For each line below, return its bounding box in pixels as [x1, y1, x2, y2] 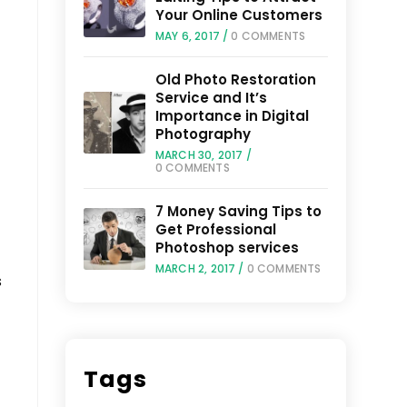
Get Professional [154, 220, 276, 239]
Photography [154, 124, 251, 144]
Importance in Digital [154, 106, 309, 125]
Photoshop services [154, 238, 299, 257]
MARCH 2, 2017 [154, 261, 236, 276]
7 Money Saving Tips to [154, 202, 322, 221]
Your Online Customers [154, 5, 323, 25]
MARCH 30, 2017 [154, 147, 243, 163]
